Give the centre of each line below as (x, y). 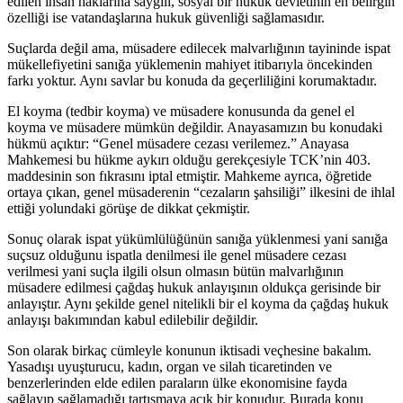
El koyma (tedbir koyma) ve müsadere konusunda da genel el (181, 112)
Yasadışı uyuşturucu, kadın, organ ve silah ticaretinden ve (170, 367)
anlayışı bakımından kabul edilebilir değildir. (134, 320)
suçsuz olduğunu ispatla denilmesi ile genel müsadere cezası (177, 255)
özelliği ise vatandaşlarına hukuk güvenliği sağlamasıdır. (168, 18)
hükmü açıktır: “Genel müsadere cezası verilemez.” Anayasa (178, 144)
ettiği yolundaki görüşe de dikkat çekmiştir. (130, 209)
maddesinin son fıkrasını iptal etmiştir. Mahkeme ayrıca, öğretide (189, 176)
